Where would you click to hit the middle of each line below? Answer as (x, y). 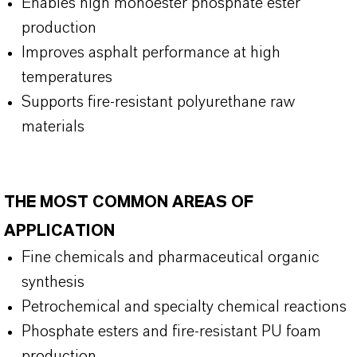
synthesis (53, 282)
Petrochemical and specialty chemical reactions (184, 307)
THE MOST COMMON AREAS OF (129, 202)
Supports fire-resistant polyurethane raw (158, 102)
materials (53, 127)
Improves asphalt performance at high (151, 53)
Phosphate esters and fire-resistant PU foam (171, 331)
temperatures (67, 77)
